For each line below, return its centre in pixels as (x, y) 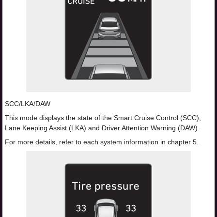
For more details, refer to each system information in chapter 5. (102, 142)
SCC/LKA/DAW (28, 104)
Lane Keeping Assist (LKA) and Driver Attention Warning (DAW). (102, 128)
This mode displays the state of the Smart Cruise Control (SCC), (103, 118)
